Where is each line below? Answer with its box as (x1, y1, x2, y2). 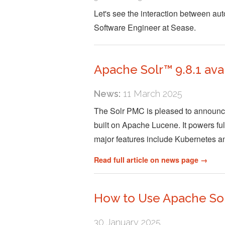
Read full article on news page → (94, 155, 207, 165)
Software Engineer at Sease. (94, 22, 196, 34)
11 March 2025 (121, 88, 182, 99)
